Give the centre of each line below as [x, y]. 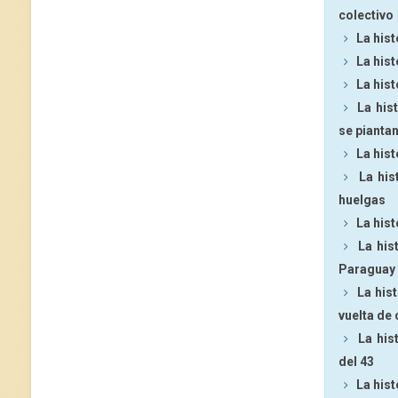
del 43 [356, 362]
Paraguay [367, 269]
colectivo [366, 15]
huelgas [362, 200]
